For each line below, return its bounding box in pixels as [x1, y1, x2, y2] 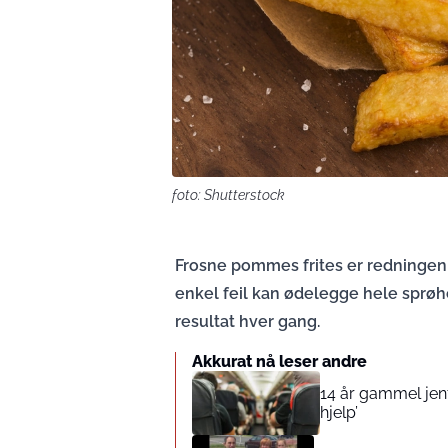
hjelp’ [320, 402, 358, 422]
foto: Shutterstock [172, 186, 285, 203]
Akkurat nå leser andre [192, 351, 367, 371]
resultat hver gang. [175, 311, 320, 331]
